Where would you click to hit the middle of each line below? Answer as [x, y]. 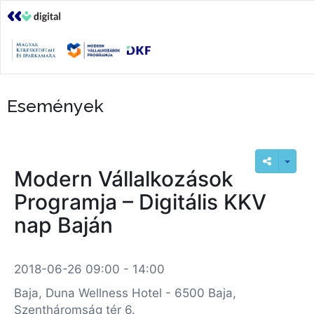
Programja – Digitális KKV [140, 202]
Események [55, 106]
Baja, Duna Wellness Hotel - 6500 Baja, [125, 293]
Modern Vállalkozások [124, 179]
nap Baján [63, 225]
